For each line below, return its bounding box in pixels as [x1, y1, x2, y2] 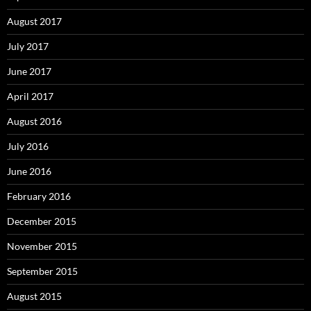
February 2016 [7, 190, 71, 203]
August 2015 [7, 290, 62, 303]
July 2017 [7, 40, 49, 53]
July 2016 [7, 140, 49, 153]
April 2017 [7, 90, 53, 103]
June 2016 [7, 165, 51, 178]
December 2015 [7, 215, 76, 228]
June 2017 [7, 65, 51, 78]
